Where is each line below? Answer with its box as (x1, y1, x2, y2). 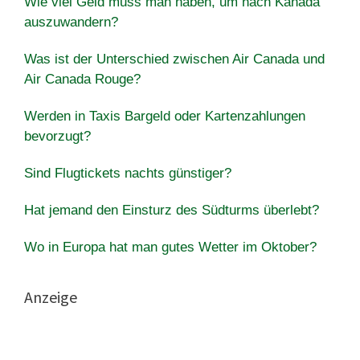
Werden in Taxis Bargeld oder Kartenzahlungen (24, 108, 305, 124)
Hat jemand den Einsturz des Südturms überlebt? (24, 202, 319, 218)
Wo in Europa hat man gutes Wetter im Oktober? (24, 239, 317, 255)
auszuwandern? (24, 14, 118, 30)
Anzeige (24, 286, 77, 307)
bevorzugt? (24, 128, 91, 144)
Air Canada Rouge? (24, 71, 141, 87)
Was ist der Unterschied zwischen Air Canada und (24, 51, 325, 67)
